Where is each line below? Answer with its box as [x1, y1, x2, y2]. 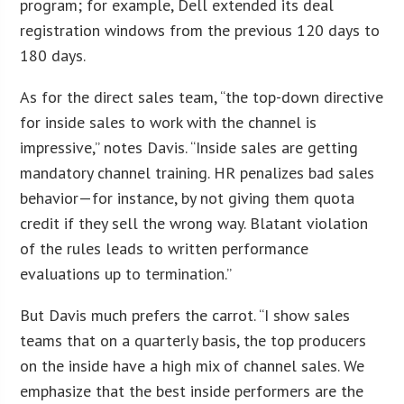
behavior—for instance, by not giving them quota [20, 187, 355, 208]
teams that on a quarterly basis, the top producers [20, 329, 367, 351]
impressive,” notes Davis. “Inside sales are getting [20, 136, 359, 158]
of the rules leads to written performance [20, 237, 309, 259]
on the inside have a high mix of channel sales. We [20, 354, 365, 376]
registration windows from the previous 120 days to [20, 19, 381, 41]
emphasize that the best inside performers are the [20, 380, 364, 401]
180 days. [20, 44, 87, 66]
